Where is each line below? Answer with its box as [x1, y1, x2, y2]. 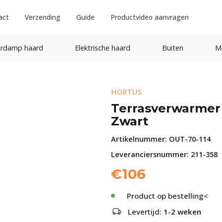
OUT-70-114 [169, 134, 211, 144]
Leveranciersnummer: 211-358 [111, 150, 218, 159]
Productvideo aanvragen [111, 12, 189, 22]
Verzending [25, 12, 61, 22]
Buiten [162, 43, 183, 53]
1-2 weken [164, 207, 201, 217]
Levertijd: [128, 207, 164, 217]
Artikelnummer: [111, 134, 169, 144]
